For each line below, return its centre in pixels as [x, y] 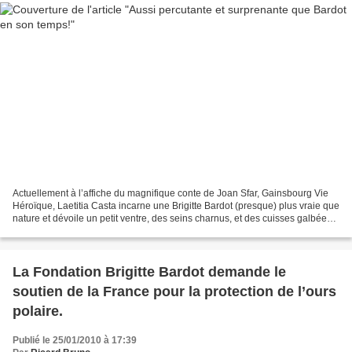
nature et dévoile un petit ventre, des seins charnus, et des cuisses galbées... [176, 219]
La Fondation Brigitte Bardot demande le [149, 272]
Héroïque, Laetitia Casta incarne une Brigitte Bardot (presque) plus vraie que [176, 206]
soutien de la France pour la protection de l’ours [174, 292]
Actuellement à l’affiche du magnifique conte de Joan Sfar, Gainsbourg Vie [170, 194]
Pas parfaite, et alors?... [62, 231]
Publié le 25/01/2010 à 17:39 [75, 341]
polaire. [38, 312]
